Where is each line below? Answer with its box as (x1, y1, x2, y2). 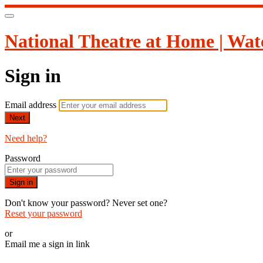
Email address (5, 100, 59, 110)
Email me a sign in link (5, 239, 90, 249)
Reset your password (5, 208, 82, 219)
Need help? (5, 133, 47, 144)
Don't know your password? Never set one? (5, 198, 167, 208)
